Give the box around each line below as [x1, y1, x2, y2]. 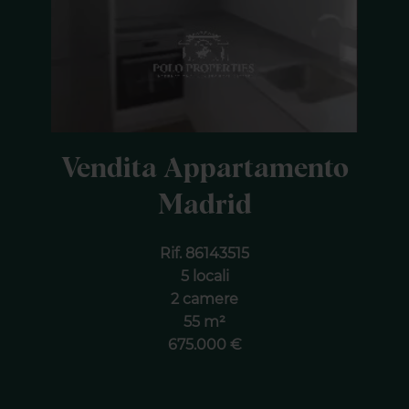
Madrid [157, 192, 252, 219]
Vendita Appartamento [60, 155, 349, 183]
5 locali [180, 267, 229, 285]
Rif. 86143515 [160, 245, 249, 262]
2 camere [171, 290, 238, 308]
